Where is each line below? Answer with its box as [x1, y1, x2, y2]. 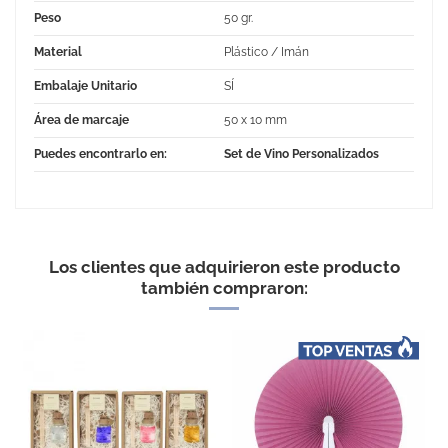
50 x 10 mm [224, 112, 287, 127]
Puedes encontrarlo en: [34, 146, 167, 161]
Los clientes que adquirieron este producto [48, 256, 400, 277]
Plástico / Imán [224, 44, 309, 59]
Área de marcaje [34, 112, 129, 127]
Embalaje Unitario [34, 78, 137, 93]
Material [34, 44, 82, 59]
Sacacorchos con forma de [150, 354, 298, 368]
